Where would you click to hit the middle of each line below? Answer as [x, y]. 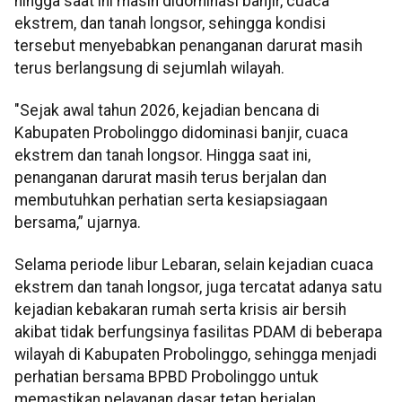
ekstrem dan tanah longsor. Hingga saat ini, [162, 156]
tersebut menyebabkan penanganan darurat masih [188, 45]
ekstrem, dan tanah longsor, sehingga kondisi [170, 23]
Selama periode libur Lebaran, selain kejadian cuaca [194, 265]
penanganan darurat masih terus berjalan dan [170, 178]
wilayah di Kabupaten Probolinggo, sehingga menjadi [196, 355]
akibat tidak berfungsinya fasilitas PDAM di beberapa [198, 332]
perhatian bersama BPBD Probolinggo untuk [166, 377]
